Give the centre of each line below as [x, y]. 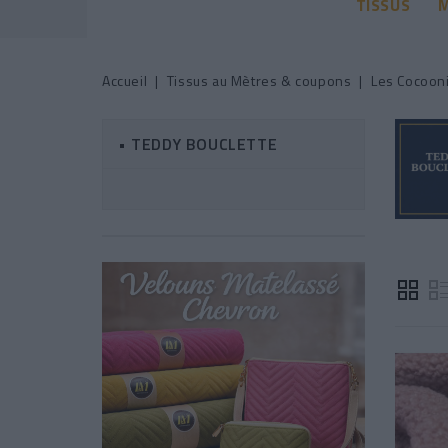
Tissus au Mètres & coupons [259, 80]
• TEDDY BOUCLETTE [198, 143]
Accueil [125, 80]
